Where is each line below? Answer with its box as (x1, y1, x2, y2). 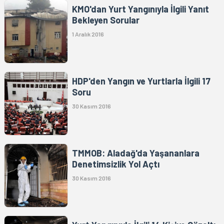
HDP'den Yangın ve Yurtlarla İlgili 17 (72, 75, 210, 86)
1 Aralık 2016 (72, 30, 104, 37)
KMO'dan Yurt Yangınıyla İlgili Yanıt (72, 3, 209, 14)
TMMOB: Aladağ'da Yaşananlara (72, 147, 199, 158)
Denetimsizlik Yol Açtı (72, 158, 159, 169)
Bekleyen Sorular (72, 14, 139, 25)
